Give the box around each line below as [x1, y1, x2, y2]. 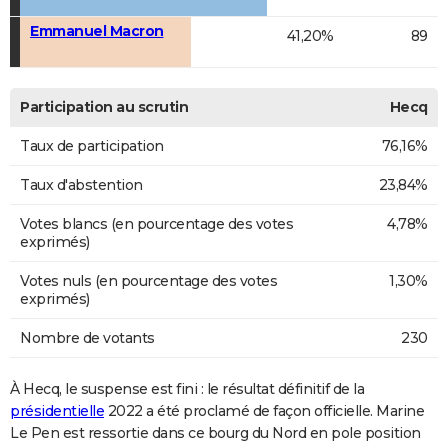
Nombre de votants [20, 329, 155, 348]
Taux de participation [20, 137, 164, 156]
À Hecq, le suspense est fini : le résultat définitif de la [10, 380, 364, 399]
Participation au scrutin [20, 98, 188, 117]
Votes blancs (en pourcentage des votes [20, 215, 293, 234]
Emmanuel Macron [30, 22, 164, 41]
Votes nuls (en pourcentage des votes [20, 272, 277, 291]
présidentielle [10, 402, 104, 421]
